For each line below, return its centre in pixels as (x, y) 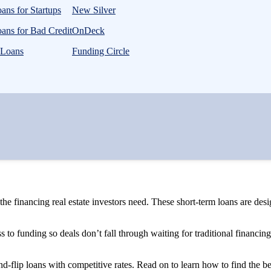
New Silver (94, 10)
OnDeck (88, 31)
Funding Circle (101, 51)
